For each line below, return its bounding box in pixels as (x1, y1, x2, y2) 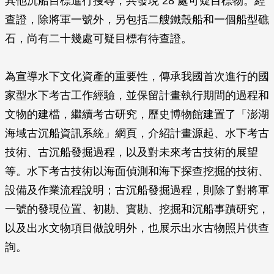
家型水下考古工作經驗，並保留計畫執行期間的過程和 (5, 89, 269, 102)
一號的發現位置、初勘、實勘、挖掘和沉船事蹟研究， (5, 203, 269, 215)
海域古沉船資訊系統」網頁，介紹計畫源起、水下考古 (5, 127, 269, 139)
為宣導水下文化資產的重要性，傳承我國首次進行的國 (5, 70, 269, 83)
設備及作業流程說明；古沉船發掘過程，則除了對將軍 (5, 184, 269, 196)
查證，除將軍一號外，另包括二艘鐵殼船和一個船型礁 (5, 13, 269, 26)
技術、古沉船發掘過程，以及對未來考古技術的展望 (5, 146, 258, 158)
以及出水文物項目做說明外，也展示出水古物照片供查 (5, 222, 269, 234)
